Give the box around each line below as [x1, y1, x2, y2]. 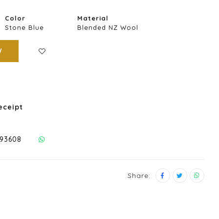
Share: [127, 171, 151, 180]
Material [77, 14, 109, 22]
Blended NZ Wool [77, 23, 139, 31]
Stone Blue [5, 23, 44, 31]
